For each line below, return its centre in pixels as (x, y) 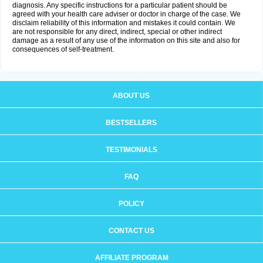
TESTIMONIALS (131, 150)
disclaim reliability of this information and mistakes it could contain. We (124, 23)
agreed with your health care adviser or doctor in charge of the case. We (127, 14)
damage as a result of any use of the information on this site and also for (126, 41)
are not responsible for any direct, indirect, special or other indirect (117, 32)
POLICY (131, 204)
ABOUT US (131, 96)
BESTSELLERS (131, 123)
